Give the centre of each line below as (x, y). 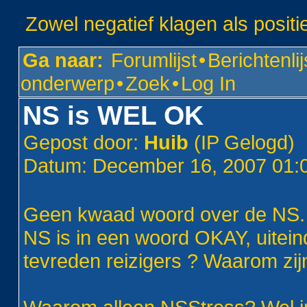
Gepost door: (84, 142)
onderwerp (68, 83)
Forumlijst (154, 60)
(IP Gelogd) (242, 142)
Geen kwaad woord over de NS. (164, 214)
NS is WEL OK (113, 115)
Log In (209, 83)
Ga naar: (63, 60)
